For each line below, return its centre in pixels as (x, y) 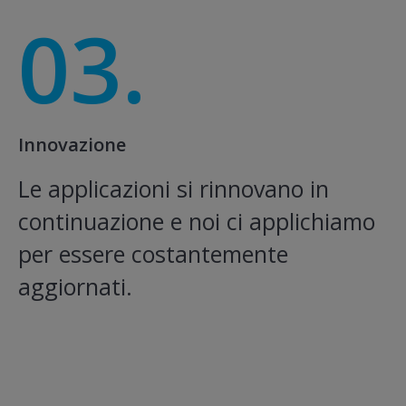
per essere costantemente (153, 254)
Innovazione (72, 145)
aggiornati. (75, 287)
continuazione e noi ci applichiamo (197, 222)
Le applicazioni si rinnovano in (174, 189)
